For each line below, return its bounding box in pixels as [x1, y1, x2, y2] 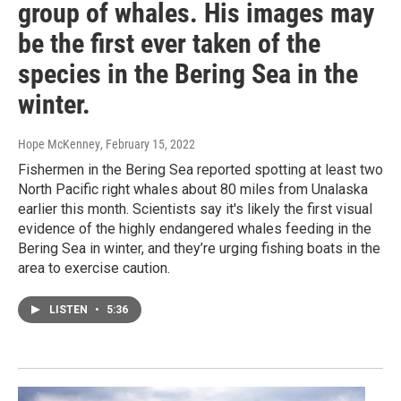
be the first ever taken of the [18, 28, 320, 60]
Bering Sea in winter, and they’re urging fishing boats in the [18, 240, 380, 258]
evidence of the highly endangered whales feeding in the [18, 220, 371, 238]
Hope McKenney [18, 137, 100, 152]
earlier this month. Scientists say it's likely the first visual [18, 200, 372, 218]
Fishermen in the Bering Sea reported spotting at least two [18, 161, 383, 179]
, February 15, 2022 [100, 137, 195, 152]
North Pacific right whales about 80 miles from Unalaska [18, 181, 368, 199]
